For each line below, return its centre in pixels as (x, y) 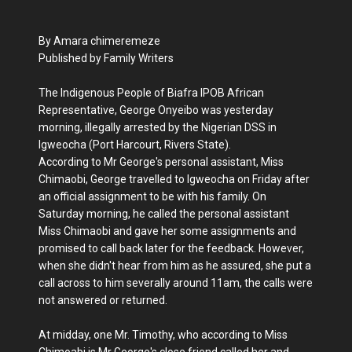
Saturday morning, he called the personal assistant (164, 213)
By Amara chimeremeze (99, 40)
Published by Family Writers (106, 58)
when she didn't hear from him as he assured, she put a (175, 265)
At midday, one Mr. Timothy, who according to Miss (163, 334)
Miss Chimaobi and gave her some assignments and (167, 231)
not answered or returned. (103, 300)
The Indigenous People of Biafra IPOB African (151, 92)
